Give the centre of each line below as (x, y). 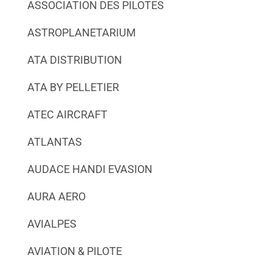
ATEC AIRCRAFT (67, 114)
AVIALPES (52, 223)
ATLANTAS (54, 141)
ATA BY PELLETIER (73, 87)
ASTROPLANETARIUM (81, 32)
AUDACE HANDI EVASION (90, 169)
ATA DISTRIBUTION (74, 59)
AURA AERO (56, 196)
